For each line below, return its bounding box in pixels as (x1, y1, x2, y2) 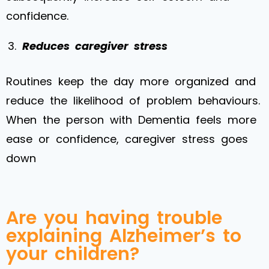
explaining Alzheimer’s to (6, 223, 241, 249)
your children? (6, 241, 139, 267)
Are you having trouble (6, 205, 222, 231)
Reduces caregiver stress (22, 38, 168, 53)
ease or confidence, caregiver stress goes (6, 131, 248, 147)
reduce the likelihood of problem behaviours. (6, 92, 260, 108)
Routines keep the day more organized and (6, 73, 256, 89)
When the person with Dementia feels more (6, 112, 256, 127)
